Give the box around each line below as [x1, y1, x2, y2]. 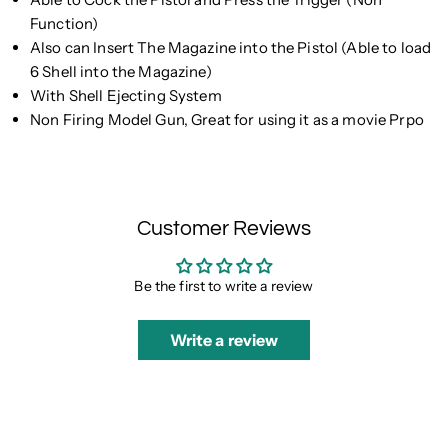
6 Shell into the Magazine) [30, 62, 212, 82]
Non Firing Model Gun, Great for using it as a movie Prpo [30, 110, 424, 130]
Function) [30, 14, 99, 34]
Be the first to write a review [134, 277, 314, 296]
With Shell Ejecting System [30, 86, 222, 106]
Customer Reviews [137, 218, 311, 240]
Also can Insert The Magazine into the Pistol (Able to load [30, 38, 432, 58]
